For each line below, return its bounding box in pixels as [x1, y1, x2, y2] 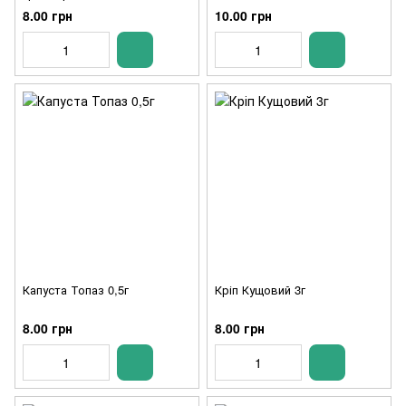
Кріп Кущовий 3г [215, 280, 305, 298]
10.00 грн [215, 5, 272, 24]
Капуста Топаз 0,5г [23, 280, 129, 298]
